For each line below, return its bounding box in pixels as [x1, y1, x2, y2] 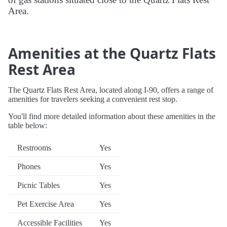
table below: [8, 121, 47, 130]
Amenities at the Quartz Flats [8, 44, 216, 63]
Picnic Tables [17, 181, 60, 190]
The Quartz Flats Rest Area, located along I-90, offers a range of [8, 86, 213, 95]
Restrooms [17, 143, 51, 153]
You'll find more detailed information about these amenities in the [8, 112, 215, 121]
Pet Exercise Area [17, 200, 74, 209]
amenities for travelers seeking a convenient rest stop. [8, 95, 177, 104]
